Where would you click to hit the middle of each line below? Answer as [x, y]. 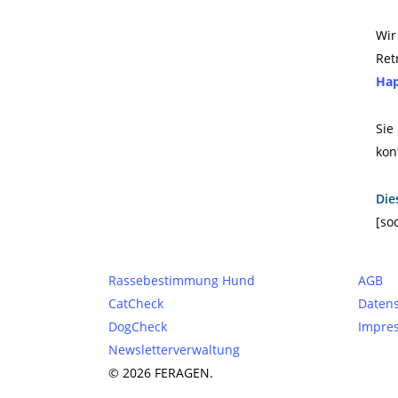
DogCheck [138, 326]
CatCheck [136, 303]
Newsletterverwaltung [174, 350]
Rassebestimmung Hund [182, 280]
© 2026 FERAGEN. [161, 373]
